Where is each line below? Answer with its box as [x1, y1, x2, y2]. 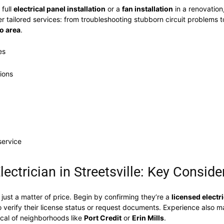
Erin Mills [132, 213, 164, 222]
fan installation [122, 4, 173, 13]
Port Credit [84, 213, 121, 222]
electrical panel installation [13, 4, 105, 13]
